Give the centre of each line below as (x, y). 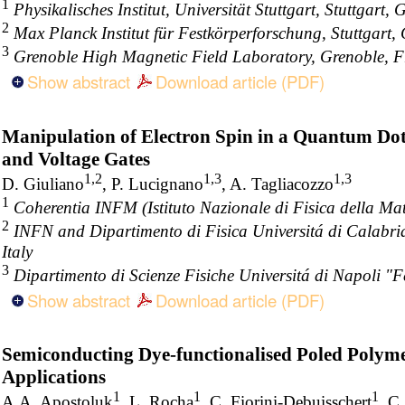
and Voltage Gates (76, 159)
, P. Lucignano (153, 184)
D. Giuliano (43, 184)
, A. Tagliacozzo (278, 184)
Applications (54, 377)
